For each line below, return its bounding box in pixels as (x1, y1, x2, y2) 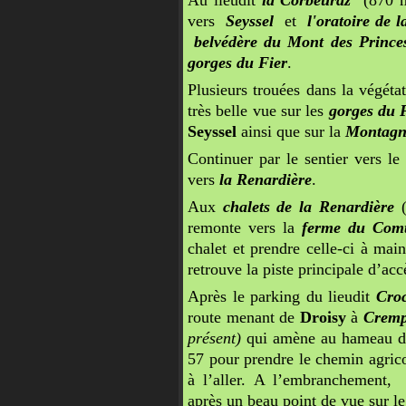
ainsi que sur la (237, 122, 345, 140)
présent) (188, 329, 241, 347)
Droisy (299, 308, 346, 326)
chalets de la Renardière (222, 198, 394, 216)
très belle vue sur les (188, 101, 329, 120)
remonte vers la (188, 218, 302, 237)
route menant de (188, 308, 300, 326)
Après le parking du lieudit (188, 287, 376, 305)
